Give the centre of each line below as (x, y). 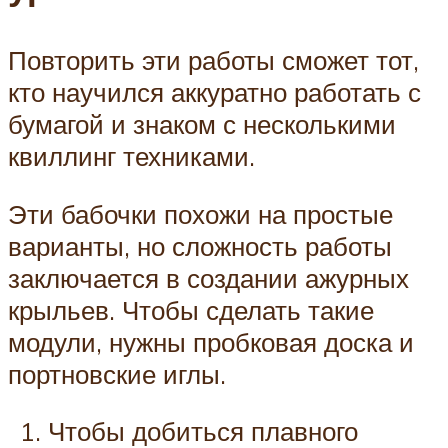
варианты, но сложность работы (200, 245)
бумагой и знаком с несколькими (202, 124)
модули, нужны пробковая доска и (211, 341)
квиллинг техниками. (131, 156)
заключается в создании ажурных (208, 277)
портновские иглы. (117, 373)
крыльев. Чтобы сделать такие (191, 309)
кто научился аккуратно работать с (214, 92)
